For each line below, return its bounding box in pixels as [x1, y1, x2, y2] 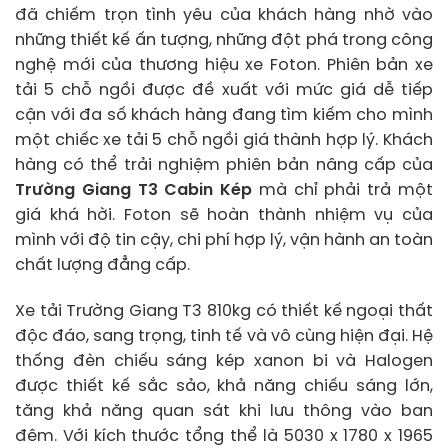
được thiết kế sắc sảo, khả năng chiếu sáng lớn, [15, 377, 433, 395]
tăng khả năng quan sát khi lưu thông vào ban [15, 402, 433, 420]
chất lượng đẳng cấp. [15, 256, 190, 274]
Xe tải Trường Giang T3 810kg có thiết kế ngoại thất [15, 302, 433, 320]
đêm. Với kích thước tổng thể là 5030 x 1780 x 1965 [15, 427, 433, 445]
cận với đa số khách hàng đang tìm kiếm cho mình [15, 106, 433, 124]
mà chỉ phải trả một [252, 181, 434, 199]
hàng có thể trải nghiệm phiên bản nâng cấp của [15, 156, 433, 174]
